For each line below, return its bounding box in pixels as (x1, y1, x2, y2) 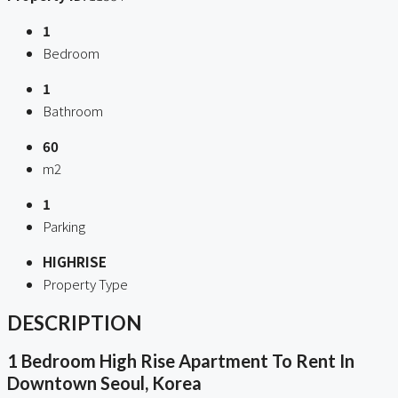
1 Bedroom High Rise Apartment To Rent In (7, 350, 354, 372)
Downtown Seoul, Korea (7, 372, 202, 394)
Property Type (43, 275, 128, 294)
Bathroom (43, 101, 103, 121)
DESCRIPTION (7, 310, 142, 335)
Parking (43, 217, 85, 236)
